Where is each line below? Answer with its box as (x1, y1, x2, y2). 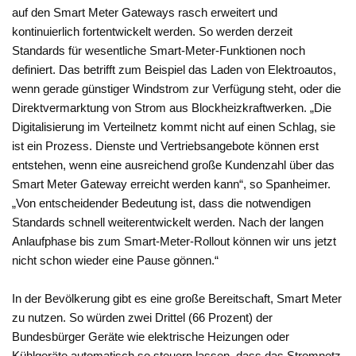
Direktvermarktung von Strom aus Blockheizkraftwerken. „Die (12, 101, 332, 115)
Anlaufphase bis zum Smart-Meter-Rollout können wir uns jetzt (12, 234, 337, 249)
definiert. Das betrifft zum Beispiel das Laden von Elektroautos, (12, 63, 337, 77)
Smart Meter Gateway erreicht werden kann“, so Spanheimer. (12, 177, 331, 192)
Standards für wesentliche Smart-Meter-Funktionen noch (12, 44, 306, 58)
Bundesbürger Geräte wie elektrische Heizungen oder (12, 330, 290, 344)
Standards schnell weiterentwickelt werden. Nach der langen (12, 215, 324, 230)
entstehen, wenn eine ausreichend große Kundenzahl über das (12, 158, 335, 172)
